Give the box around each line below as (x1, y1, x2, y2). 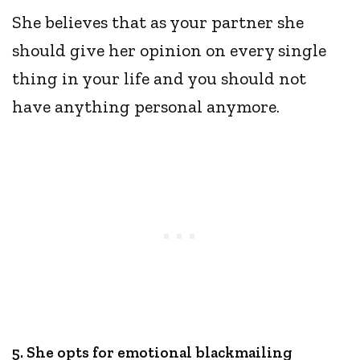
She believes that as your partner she (12, 11, 305, 34)
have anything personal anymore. (12, 96, 284, 118)
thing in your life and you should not (12, 67, 307, 90)
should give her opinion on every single (12, 39, 327, 62)
